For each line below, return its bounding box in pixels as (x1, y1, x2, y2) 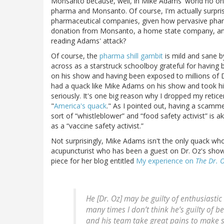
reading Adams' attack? (51, 36, 126, 46)
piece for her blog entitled (51, 156, 136, 166)
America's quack (54, 101, 106, 111)
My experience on (136, 156, 195, 166)
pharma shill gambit (99, 51, 163, 61)
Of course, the (51, 51, 99, 61)
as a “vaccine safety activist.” (51, 121, 143, 131)
